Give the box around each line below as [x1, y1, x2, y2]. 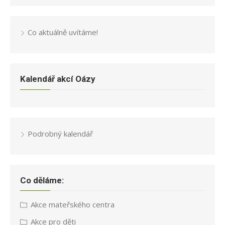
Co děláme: [20, 175, 64, 185]
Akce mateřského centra [31, 199, 115, 210]
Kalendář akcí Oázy [20, 74, 95, 84]
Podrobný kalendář [28, 128, 93, 139]
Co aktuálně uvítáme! [28, 27, 98, 38]
